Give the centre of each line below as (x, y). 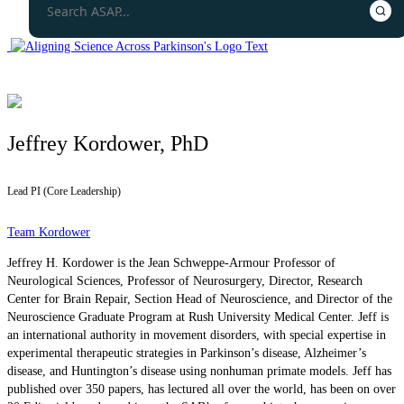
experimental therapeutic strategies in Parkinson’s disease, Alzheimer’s (187, 353)
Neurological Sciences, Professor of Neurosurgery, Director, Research (185, 280)
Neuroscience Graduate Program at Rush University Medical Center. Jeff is (198, 317)
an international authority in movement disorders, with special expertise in (197, 335)
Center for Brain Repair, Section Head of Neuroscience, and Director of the (200, 298)
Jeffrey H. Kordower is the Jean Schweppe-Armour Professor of (171, 262)
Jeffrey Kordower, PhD (108, 143)
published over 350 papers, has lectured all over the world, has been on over (202, 389)
